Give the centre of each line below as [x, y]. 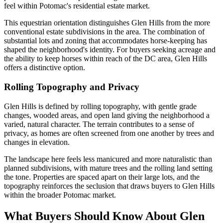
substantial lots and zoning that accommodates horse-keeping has [106, 41]
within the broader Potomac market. [60, 195]
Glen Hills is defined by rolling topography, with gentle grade [100, 106]
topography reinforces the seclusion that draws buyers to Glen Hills [109, 186]
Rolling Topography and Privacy [72, 87]
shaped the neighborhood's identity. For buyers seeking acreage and [110, 50]
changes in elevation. [37, 142]
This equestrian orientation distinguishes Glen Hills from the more [107, 23]
